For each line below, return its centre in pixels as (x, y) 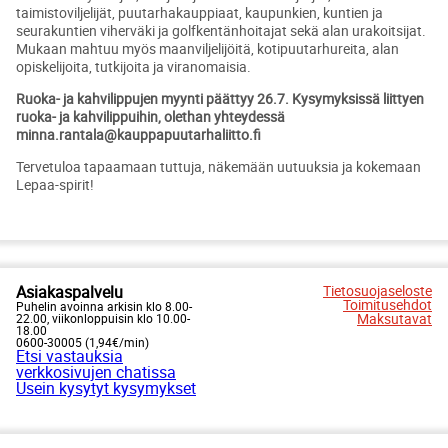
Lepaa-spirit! (55, 184)
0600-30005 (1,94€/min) (82, 342)
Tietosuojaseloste (377, 290)
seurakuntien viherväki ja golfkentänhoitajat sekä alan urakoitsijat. (221, 30)
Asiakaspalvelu (69, 292)
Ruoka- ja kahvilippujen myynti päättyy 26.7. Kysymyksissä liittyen (220, 98)
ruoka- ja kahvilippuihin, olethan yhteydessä (150, 116)
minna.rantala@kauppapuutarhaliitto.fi (138, 134)
